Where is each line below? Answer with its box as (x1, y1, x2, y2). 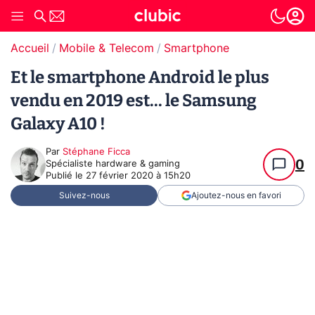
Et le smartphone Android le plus (11, 67, 269, 87)
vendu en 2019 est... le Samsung (11, 91, 257, 110)
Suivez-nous (58, 191, 110, 200)
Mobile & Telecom (59, 43, 154, 54)
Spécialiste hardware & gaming (46, 160, 180, 169)
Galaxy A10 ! (11, 114, 105, 134)
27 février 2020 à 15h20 (86, 172, 191, 181)
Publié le (46, 172, 86, 181)
